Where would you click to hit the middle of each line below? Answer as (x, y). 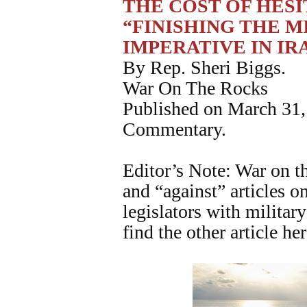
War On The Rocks (195, 88)
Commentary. (174, 129)
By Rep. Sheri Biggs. (204, 67)
